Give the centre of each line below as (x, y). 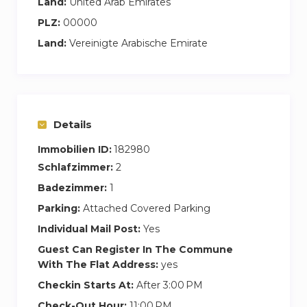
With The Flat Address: (98, 264)
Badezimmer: (72, 187)
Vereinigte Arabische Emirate (137, 43)
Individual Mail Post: (89, 229)
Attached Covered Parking (145, 208)
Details (73, 124)
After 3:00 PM (168, 285)
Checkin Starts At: (86, 285)
